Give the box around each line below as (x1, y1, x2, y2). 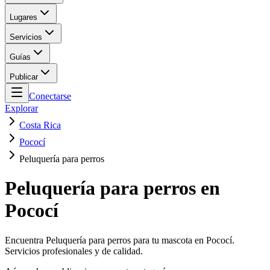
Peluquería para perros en (5, 177, 220, 199)
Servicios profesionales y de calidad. (5, 245, 143, 256)
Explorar (5, 102, 38, 113)
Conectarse (29, 90, 71, 101)
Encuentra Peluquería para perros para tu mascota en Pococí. (5, 234, 234, 245)
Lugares (10, 12, 37, 22)
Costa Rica (19, 119, 61, 130)
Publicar (10, 72, 38, 81)
